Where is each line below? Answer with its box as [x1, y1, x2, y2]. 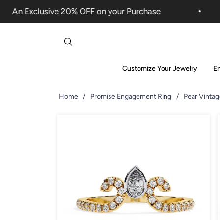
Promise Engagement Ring [90, 92, 171, 101]
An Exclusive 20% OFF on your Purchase [1, 6, 150, 16]
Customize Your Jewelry [122, 64, 197, 73]
